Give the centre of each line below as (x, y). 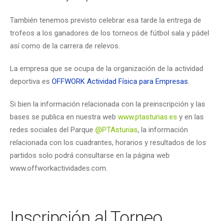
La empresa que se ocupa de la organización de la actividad (107, 68)
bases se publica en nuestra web (64, 117)
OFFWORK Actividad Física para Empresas (120, 81)
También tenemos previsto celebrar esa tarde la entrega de (106, 20)
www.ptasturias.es (147, 117)
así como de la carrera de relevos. (65, 46)
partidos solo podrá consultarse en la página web (90, 155)
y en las (190, 117)
